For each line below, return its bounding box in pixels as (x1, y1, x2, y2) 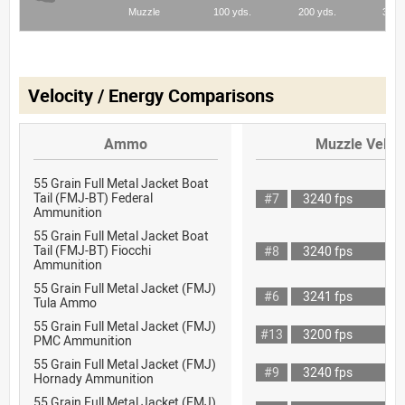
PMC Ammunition (33, 331, 132, 349)
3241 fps (303, 287, 353, 305)
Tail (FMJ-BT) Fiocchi (33, 240, 151, 259)
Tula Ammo (33, 293, 97, 311)
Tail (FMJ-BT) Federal (33, 188, 153, 206)
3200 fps (303, 325, 353, 343)
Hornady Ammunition (33, 369, 154, 387)
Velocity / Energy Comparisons (28, 82, 274, 108)
